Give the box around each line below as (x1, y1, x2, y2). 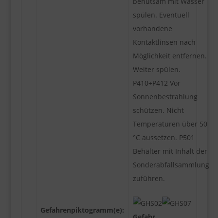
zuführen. (132, 173, 165, 183)
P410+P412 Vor (132, 78, 181, 88)
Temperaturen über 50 (132, 119, 207, 128)
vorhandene (132, 23, 172, 33)
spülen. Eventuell (132, 10, 189, 19)
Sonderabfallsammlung (132, 160, 209, 169)
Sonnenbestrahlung (132, 91, 198, 101)
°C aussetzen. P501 (132, 132, 195, 142)
